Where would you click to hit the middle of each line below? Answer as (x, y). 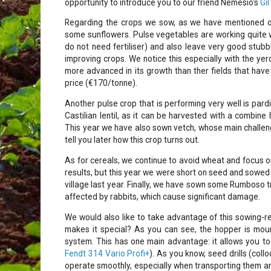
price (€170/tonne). (101, 83)
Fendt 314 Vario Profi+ (107, 253)
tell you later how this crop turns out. (132, 140)
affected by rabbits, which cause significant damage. (163, 196)
